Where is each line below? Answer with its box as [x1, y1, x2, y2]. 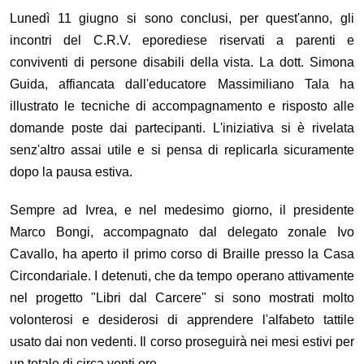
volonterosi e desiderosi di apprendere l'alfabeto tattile [10, 313, 354, 327]
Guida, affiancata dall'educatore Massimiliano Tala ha [10, 77, 354, 92]
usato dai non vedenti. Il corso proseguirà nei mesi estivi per [10, 335, 354, 349]
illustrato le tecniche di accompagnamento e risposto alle [10, 99, 354, 114]
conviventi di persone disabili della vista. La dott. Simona [10, 55, 354, 70]
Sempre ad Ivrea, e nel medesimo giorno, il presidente [10, 203, 354, 218]
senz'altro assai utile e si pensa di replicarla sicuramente [10, 143, 354, 158]
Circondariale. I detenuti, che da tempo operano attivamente [10, 269, 354, 284]
